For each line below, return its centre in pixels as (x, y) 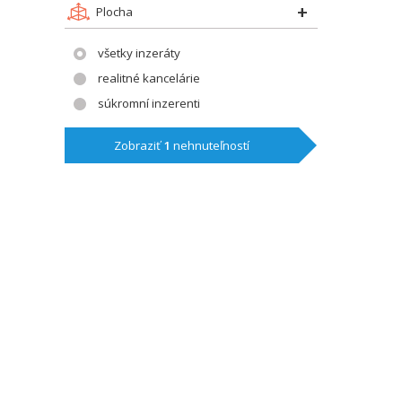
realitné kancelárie (149, 78)
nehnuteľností (210, 145)
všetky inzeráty (139, 53)
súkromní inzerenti (149, 103)
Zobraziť (139, 145)
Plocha (114, 12)
